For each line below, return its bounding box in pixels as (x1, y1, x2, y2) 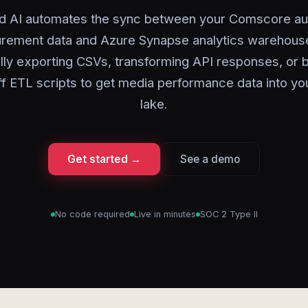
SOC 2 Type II (199, 209, 258, 219)
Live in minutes (133, 209, 196, 219)
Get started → (67, 153, 141, 166)
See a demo (180, 153, 240, 166)
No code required (54, 209, 130, 219)
